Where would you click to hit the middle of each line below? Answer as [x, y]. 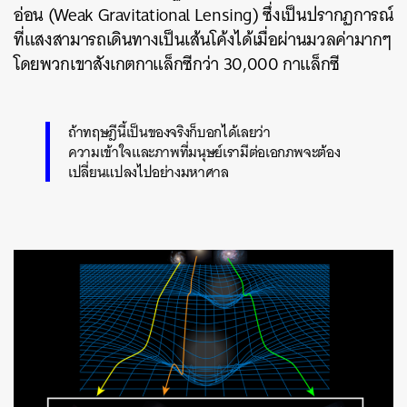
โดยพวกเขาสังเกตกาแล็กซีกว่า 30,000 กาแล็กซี [177, 64]
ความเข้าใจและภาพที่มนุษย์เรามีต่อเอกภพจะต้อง [204, 151]
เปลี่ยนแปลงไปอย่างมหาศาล [149, 171]
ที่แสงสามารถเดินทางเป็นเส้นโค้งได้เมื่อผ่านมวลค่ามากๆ [203, 39]
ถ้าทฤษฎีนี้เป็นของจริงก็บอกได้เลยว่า [169, 131]
